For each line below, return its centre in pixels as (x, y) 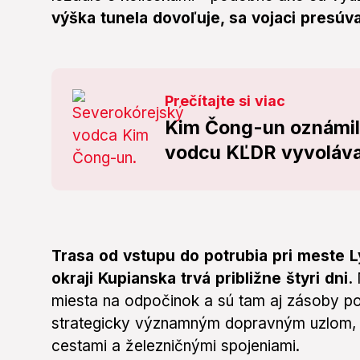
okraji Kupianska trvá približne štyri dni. (204, 279)
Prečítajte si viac (225, 101)
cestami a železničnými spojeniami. (176, 346)
